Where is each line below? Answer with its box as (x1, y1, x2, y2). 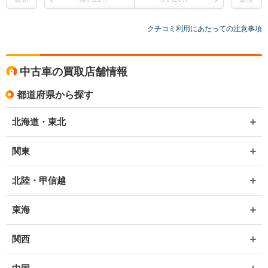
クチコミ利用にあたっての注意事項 (147, 25, 262, 33)
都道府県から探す (17, 90, 93, 100)
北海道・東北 (12, 117, 66, 127)
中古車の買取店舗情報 (20, 66, 127, 78)
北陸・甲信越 (12, 175, 66, 185)
